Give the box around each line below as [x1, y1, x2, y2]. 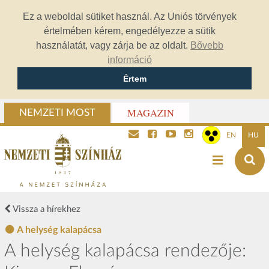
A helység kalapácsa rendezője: [4, 241, 246, 260]
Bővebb [190, 40, 223, 50]
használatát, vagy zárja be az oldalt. [36, 40, 190, 50]
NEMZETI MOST [19, 108, 95, 118]
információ [107, 55, 152, 65]
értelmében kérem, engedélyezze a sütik [44, 26, 216, 36]
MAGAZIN [127, 106, 174, 120]
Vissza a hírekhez [10, 205, 80, 214]
